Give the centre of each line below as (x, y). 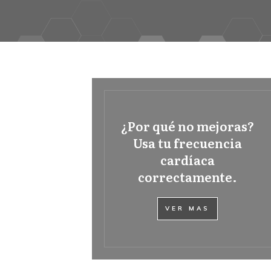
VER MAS (188, 208)
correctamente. (188, 177)
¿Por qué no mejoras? (188, 126)
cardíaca (188, 160)
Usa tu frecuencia (188, 143)
